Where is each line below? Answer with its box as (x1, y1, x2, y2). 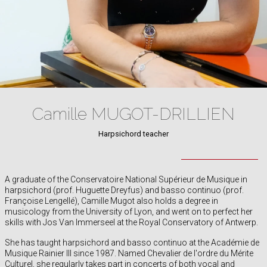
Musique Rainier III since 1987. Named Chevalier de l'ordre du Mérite (4, 249, 253, 259)
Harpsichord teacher (98, 129, 169, 139)
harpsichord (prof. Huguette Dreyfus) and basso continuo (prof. (4, 185, 244, 195)
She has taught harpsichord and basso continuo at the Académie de (4, 238, 259, 248)
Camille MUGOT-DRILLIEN (32, 104, 235, 125)
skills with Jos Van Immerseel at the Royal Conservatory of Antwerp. (4, 218, 258, 228)
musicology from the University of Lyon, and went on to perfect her (4, 207, 253, 217)
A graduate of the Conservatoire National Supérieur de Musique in (4, 175, 247, 185)
